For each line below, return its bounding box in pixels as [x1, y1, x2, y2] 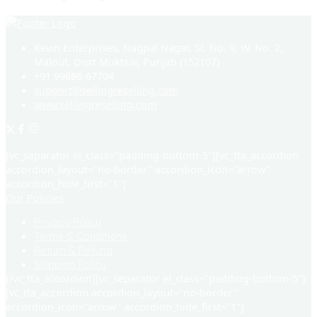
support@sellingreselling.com [34, 82, 179, 97]
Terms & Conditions [34, 229, 127, 243]
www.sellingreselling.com [34, 96, 157, 111]
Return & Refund [34, 243, 113, 258]
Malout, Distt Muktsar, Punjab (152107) [34, 54, 219, 69]
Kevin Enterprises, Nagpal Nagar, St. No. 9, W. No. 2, [34, 40, 283, 54]
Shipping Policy [34, 258, 106, 272]
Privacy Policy [34, 215, 101, 229]
